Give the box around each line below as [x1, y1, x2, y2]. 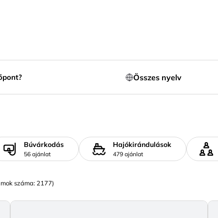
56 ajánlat [24, 150, 51, 158]
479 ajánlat [113, 150, 143, 158]
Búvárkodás [24, 140, 64, 149]
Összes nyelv [133, 72, 182, 82]
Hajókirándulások [113, 140, 171, 149]
